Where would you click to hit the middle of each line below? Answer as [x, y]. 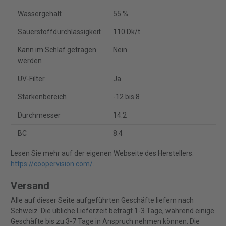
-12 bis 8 [127, 97]
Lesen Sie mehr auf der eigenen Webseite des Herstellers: [102, 154]
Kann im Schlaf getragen [57, 50]
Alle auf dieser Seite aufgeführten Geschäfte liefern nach [102, 201]
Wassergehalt [39, 14]
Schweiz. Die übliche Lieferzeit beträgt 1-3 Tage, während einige [112, 211]
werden [30, 61]
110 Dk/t [127, 32]
